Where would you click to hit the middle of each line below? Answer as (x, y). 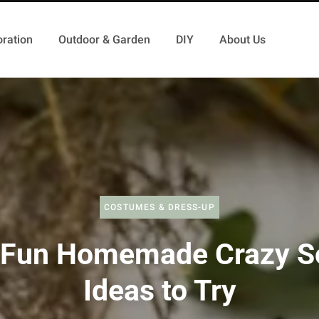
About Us (242, 40)
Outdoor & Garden (104, 40)
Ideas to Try (159, 290)
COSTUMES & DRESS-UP (159, 207)
